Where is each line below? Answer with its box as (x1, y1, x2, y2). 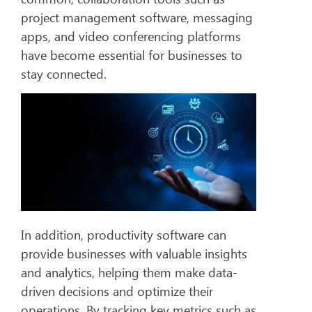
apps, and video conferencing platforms (21, 27, 241, 45)
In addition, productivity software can (21, 226, 226, 244)
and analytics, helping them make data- (21, 264, 237, 281)
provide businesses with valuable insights (21, 245, 247, 263)
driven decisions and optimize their (21, 283, 213, 300)
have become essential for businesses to (21, 46, 242, 63)
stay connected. (21, 65, 107, 82)
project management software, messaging (21, 8, 253, 26)
